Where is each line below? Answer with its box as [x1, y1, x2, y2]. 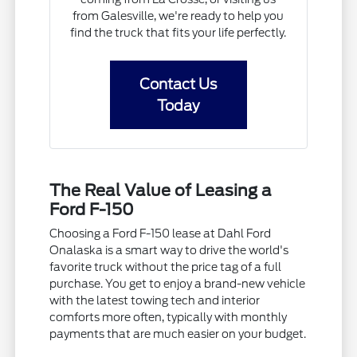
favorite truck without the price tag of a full [49, 261, 282, 274]
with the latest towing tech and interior [49, 294, 261, 308]
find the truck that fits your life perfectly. [70, 26, 287, 40]
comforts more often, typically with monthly [49, 311, 288, 324]
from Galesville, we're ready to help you [73, 10, 284, 23]
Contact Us [139, 76, 218, 93]
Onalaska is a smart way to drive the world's [49, 244, 289, 257]
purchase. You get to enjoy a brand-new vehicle [49, 277, 306, 291]
